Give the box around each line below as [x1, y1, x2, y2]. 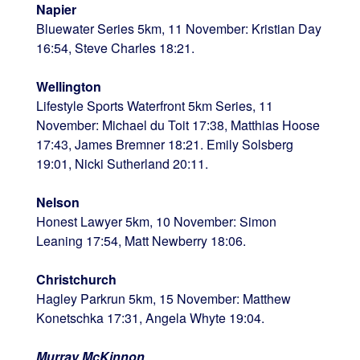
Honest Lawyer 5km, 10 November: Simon [35, 211, 276, 231]
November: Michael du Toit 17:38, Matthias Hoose [35, 115, 320, 134]
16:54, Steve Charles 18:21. [35, 38, 194, 57]
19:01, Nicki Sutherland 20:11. [35, 153, 211, 173]
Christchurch [35, 269, 117, 288]
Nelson [35, 192, 80, 211]
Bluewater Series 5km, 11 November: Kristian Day [35, 18, 321, 38]
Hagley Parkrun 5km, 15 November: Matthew [35, 288, 291, 308]
